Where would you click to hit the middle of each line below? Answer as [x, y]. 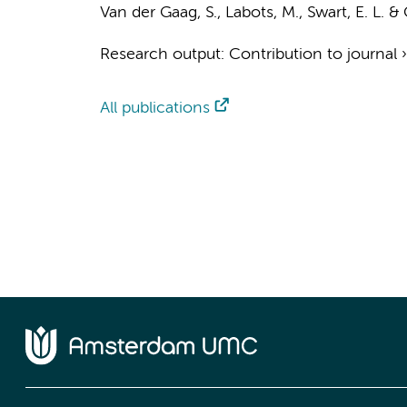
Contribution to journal [313, 55]
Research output [160, 55]
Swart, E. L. [345, 13]
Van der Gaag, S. [158, 13]
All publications [154, 108]
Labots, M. [262, 13]
